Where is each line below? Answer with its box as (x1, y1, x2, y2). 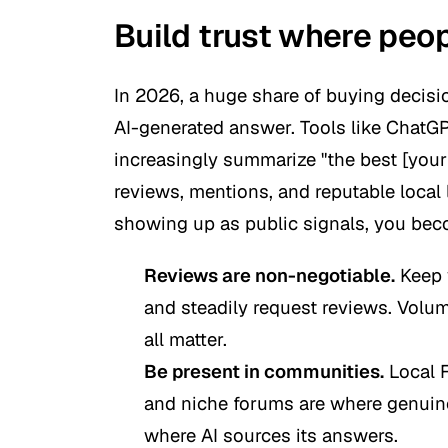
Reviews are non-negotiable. (144, 262, 395, 287)
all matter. (144, 326, 227, 351)
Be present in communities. (144, 358, 384, 383)
